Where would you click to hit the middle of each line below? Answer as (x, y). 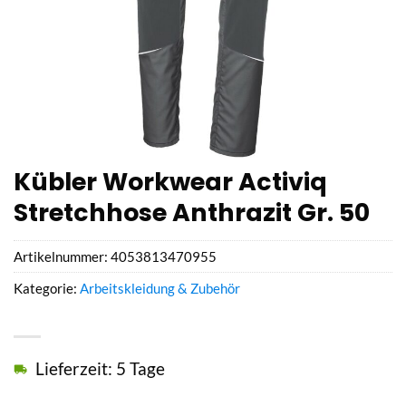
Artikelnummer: (62, 257)
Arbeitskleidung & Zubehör (160, 289)
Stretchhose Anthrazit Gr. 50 (192, 212)
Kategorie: (47, 289)
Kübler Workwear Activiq (170, 181)
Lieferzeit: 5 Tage (100, 368)
